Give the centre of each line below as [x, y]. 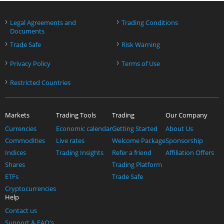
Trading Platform [137, 165]
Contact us [21, 211]
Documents [27, 31]
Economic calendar [84, 129]
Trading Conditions [149, 23]
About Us [179, 129]
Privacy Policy [30, 64]
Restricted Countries [40, 83]
